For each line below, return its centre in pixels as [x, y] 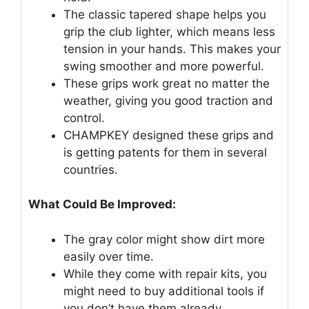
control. [84, 118]
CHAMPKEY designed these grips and [169, 135]
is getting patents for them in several [165, 152]
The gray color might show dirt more [164, 239]
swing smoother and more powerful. [164, 66]
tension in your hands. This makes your [172, 49]
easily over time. [109, 256]
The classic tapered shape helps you [165, 14]
